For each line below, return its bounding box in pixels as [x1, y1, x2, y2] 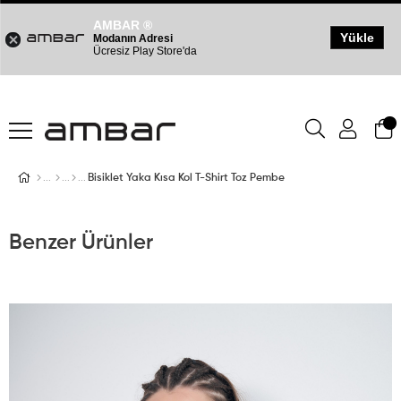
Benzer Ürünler [9, 232, 153, 254]
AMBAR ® [93, 18, 152, 32]
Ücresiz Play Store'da [93, 45, 197, 57]
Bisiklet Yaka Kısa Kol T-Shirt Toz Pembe [88, 173, 285, 184]
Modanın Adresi [93, 32, 173, 45]
